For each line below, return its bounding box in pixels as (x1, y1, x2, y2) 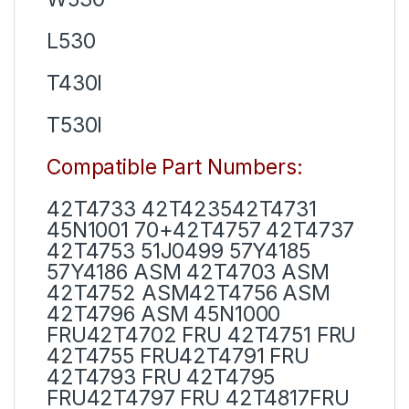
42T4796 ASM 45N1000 (47, 300, 281, 327)
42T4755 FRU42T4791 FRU (47, 342, 309, 369)
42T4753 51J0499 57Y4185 (47, 237, 310, 264)
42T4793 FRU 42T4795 (47, 363, 276, 390)
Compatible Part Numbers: (47, 153, 303, 180)
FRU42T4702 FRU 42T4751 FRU (47, 321, 357, 348)
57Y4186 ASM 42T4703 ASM (47, 258, 330, 285)
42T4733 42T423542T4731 (47, 195, 317, 222)
